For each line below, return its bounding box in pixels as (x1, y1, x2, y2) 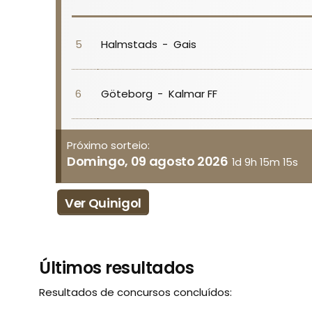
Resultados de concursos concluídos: (39, 284, 233, 299)
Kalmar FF (168, 86, 217, 101)
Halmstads (100, 36, 157, 52)
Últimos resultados (39, 256, 194, 279)
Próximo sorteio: (66, 137, 150, 153)
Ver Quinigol (65, 194, 141, 212)
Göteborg (100, 86, 153, 101)
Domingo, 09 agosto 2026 (66, 153, 228, 171)
